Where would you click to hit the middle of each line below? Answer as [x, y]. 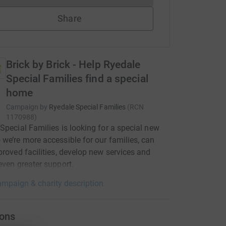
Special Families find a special [77, 79]
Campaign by [27, 107]
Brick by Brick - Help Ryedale [73, 65]
